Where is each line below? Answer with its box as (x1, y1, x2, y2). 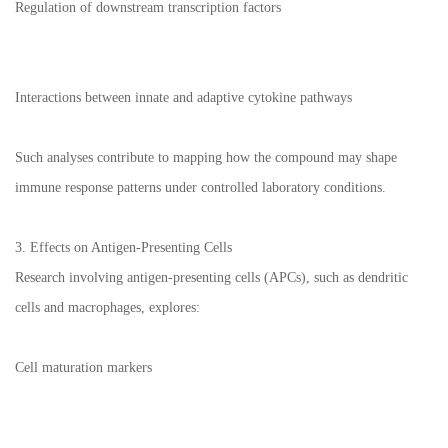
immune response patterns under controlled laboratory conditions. (15, 180, 386, 196)
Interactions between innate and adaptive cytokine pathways (15, 90, 352, 106)
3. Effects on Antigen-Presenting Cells (15, 240, 232, 256)
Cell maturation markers (15, 360, 152, 376)
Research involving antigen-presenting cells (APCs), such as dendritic (15, 270, 408, 286)
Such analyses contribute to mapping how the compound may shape (15, 150, 397, 166)
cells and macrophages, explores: (15, 300, 200, 316)
